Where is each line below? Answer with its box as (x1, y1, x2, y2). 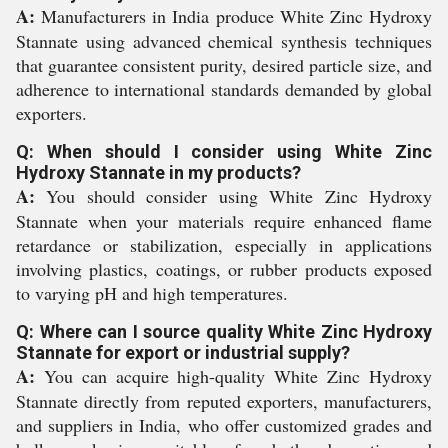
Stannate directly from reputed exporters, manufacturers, (16, 388, 432, 413)
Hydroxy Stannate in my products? (16, 161, 301, 183)
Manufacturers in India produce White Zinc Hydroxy (35, 3, 432, 28)
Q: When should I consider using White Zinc (16, 140, 432, 162)
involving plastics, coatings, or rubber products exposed (16, 256, 432, 281)
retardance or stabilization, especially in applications (16, 232, 432, 257)
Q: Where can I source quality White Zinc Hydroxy (16, 320, 432, 342)
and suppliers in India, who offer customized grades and (16, 412, 432, 437)
